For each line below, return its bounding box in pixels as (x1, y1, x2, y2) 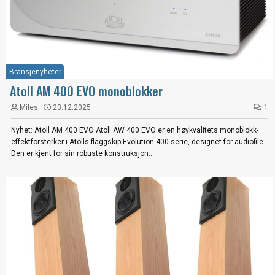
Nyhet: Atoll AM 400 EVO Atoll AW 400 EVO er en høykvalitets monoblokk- (11, 125, 258, 134)
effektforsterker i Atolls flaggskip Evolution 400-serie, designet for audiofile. (11, 137, 265, 146)
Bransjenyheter (9, 67, 61, 76)
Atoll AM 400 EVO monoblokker (10, 81, 163, 100)
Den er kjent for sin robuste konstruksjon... (11, 149, 154, 158)
